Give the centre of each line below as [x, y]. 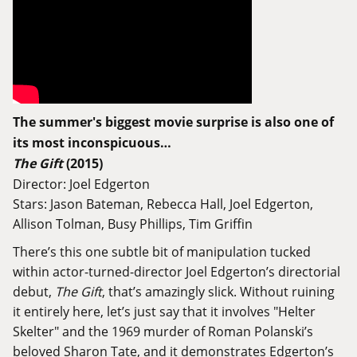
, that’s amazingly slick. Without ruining [218, 292]
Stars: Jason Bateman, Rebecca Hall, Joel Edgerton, [163, 204]
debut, [34, 292]
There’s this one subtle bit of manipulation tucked [162, 252]
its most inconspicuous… [92, 143]
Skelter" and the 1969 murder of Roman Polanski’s [163, 331]
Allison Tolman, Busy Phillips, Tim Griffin [133, 224]
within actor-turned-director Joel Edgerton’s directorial [177, 272]
